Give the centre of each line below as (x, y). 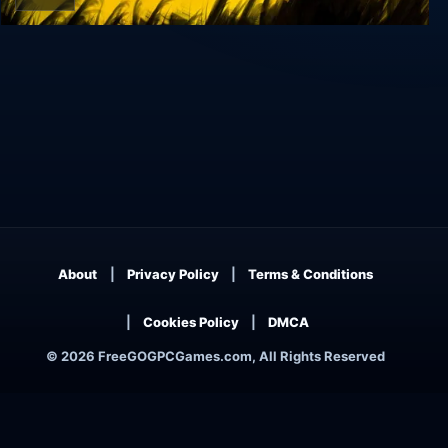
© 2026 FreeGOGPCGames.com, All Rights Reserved (215, 356)
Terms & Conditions (310, 273)
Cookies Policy (190, 321)
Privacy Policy (172, 273)
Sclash (46, 53)
